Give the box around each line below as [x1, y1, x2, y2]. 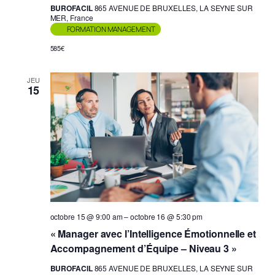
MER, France [50, 12, 93, 23]
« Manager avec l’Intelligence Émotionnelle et [50, 227, 256, 241]
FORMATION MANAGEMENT [66, 23, 155, 34]
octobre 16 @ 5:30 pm [130, 211, 203, 222]
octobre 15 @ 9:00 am [50, 211, 123, 222]
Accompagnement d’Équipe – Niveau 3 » [50, 241, 237, 256]
